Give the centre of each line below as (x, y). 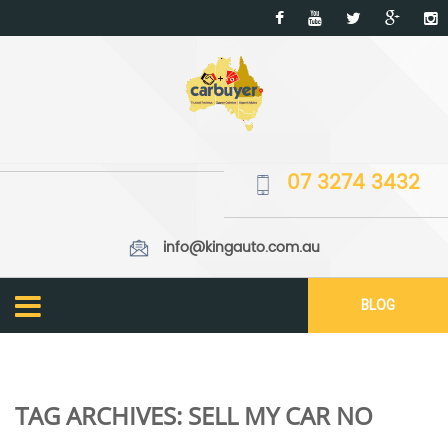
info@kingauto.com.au (241, 248)
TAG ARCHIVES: (101, 416)
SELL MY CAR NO (280, 416)
